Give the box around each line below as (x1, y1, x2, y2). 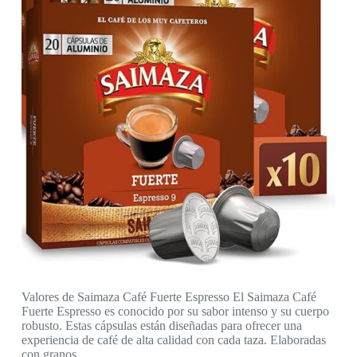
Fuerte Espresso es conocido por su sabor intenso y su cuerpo (21, 304, 329, 319)
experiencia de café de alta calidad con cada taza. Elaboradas (21, 333, 326, 347)
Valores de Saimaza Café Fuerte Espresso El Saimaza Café (21, 290, 316, 304)
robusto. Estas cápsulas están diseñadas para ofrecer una (21, 319, 302, 333)
